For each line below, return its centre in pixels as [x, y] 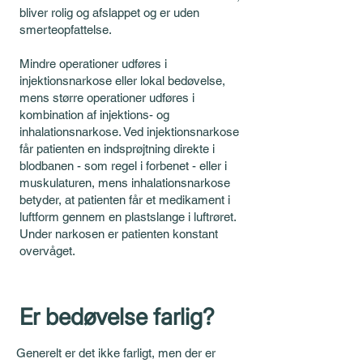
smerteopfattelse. [67, 30]
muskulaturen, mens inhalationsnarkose [125, 183]
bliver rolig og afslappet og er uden [109, 13]
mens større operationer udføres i [107, 98]
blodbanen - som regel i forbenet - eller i [123, 166]
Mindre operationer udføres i [93, 64]
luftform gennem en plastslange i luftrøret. [128, 217]
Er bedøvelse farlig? [117, 317]
